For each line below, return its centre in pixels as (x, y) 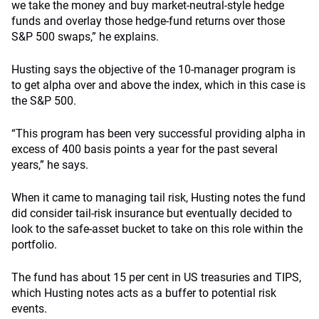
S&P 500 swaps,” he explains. (85, 37)
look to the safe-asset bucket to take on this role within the (157, 229)
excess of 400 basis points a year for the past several (145, 149)
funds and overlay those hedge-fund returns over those (148, 21)
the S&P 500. (44, 101)
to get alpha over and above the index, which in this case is (158, 85)
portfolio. (34, 245)
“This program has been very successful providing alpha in (158, 134)
